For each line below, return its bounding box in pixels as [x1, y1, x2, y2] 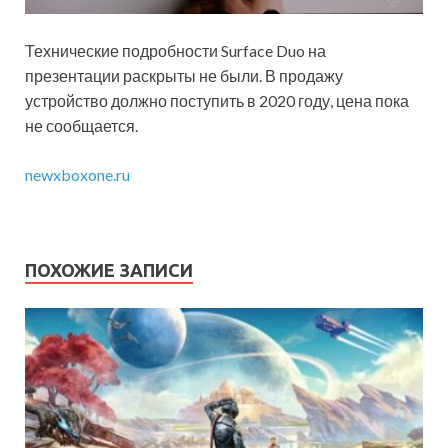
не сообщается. [25, 116, 138, 136]
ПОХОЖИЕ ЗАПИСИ [25, 260, 193, 281]
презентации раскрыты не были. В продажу [25, 66, 343, 86]
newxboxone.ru [25, 165, 130, 185]
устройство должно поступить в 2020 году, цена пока [25, 91, 409, 111]
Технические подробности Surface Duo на [25, 41, 326, 61]
